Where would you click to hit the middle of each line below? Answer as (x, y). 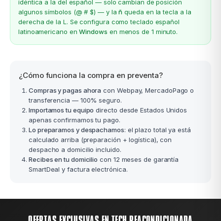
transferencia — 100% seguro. (75, 100)
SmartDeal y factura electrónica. (78, 169)
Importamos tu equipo (61, 110)
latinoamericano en (49, 32)
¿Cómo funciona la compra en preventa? (91, 75)
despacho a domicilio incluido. (75, 150)
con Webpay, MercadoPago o (148, 91)
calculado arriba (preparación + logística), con (100, 140)
